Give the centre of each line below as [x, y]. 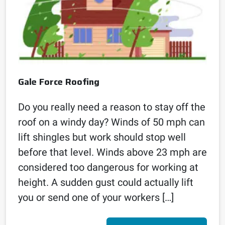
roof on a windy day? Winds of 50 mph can [111, 122]
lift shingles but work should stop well [102, 137]
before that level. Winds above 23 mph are [113, 152]
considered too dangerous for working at [108, 167]
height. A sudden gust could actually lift [106, 182]
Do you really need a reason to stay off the [112, 107]
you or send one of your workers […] [96, 197]
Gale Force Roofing [59, 82]
